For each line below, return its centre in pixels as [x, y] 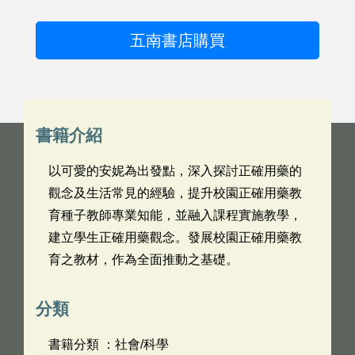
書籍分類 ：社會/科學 [109, 344]
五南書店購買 [177, 40]
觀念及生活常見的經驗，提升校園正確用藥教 [175, 193]
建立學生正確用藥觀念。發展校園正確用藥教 [175, 237]
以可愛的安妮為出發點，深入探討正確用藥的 [175, 171]
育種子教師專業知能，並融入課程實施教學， [175, 215]
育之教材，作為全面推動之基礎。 [143, 260]
